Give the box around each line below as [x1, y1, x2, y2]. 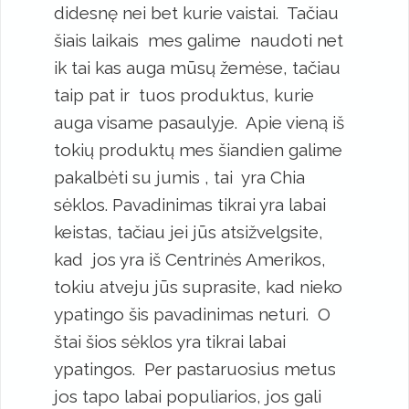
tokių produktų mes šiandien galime [54, 140, 342, 161]
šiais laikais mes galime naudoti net [54, 30, 343, 51]
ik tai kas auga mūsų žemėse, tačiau [54, 58, 341, 79]
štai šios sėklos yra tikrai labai [54, 331, 286, 352]
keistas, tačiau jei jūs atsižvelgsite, [54, 222, 323, 243]
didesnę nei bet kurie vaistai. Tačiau [54, 3, 339, 24]
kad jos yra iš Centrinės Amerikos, [54, 249, 326, 270]
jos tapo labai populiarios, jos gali [54, 386, 326, 407]
